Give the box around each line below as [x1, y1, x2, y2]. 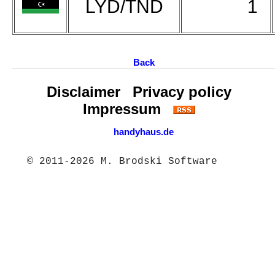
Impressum [82, 100, 161, 117]
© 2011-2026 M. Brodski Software [27, 155, 217, 167]
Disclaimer [46, 83, 120, 100]
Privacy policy [132, 83, 231, 100]
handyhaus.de [114, 126, 174, 137]
